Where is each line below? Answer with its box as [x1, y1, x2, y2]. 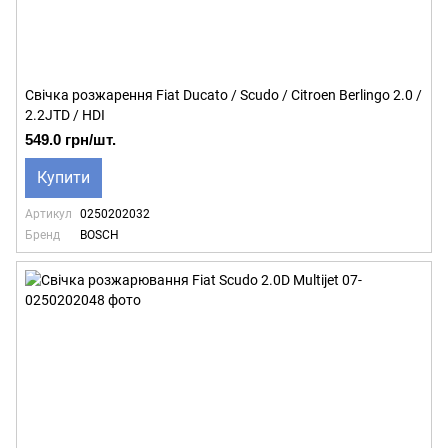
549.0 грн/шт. [25, 131, 116, 148]
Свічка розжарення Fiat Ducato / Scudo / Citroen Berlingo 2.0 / [25, 87, 422, 103]
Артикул [25, 207, 72, 221]
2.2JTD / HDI [25, 107, 105, 123]
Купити [37, 168, 90, 187]
